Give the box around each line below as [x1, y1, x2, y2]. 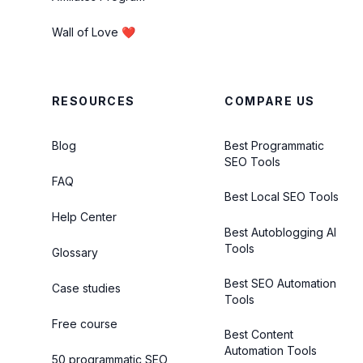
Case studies [52, 281, 121, 295]
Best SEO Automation [224, 276, 337, 290]
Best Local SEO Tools [224, 190, 340, 203]
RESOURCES [52, 94, 135, 108]
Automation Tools [224, 344, 318, 357]
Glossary [52, 246, 98, 259]
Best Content [224, 327, 294, 341]
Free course [52, 317, 117, 331]
